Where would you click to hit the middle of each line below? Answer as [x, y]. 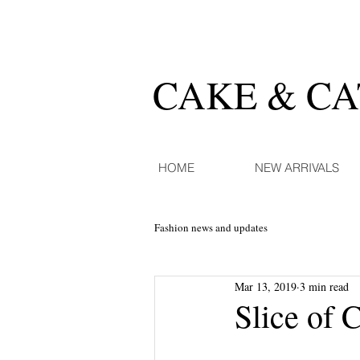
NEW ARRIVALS [297, 168]
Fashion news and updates [211, 228]
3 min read [324, 286]
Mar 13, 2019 [265, 286]
